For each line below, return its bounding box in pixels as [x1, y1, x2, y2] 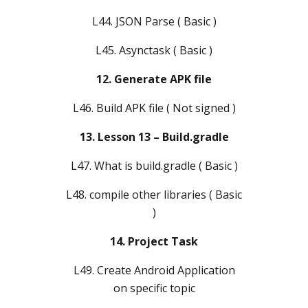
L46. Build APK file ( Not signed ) [72, 100, 236, 115]
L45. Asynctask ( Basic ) [96, 42, 212, 58]
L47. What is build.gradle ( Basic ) [70, 157, 238, 173]
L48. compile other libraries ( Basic [66, 186, 242, 202]
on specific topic [113, 280, 195, 296]
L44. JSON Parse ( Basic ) [91, 13, 217, 29]
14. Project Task [110, 233, 198, 249]
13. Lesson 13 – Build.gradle [79, 129, 229, 144]
